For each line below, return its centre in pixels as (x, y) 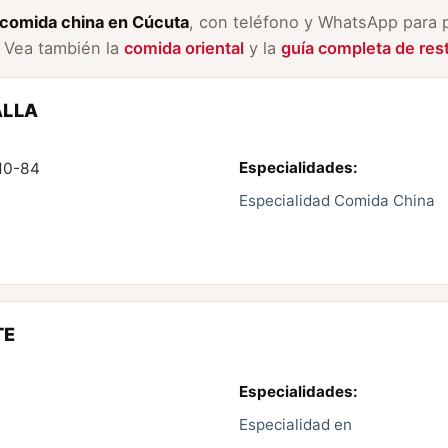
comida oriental (183, 48)
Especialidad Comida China (337, 201)
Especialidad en (295, 425)
